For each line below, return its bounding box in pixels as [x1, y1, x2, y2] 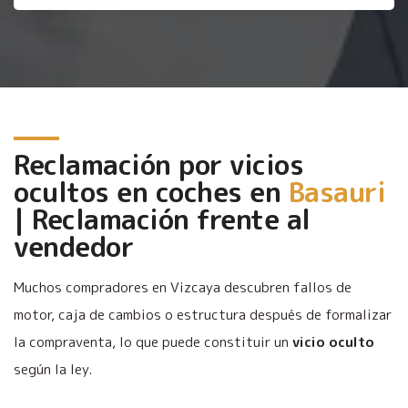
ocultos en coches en [14, 172, 289, 211]
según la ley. [14, 359, 92, 379]
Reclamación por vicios [14, 145, 303, 184]
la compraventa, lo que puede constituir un [14, 331, 292, 352]
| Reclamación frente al [14, 199, 311, 239]
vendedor [14, 227, 133, 266]
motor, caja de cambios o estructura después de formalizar [14, 304, 392, 324]
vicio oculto [292, 331, 374, 352]
